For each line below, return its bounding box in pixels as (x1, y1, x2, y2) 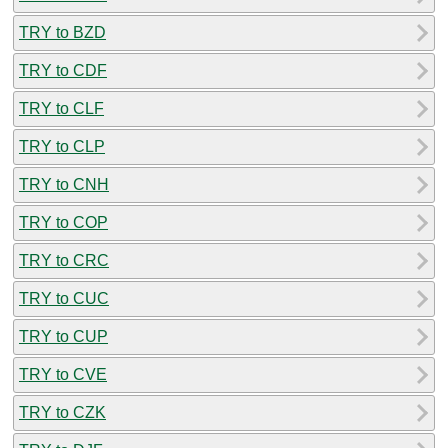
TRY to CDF (19, 61, 107, 79)
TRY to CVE (19, 365, 107, 383)
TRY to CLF (19, 99, 104, 117)
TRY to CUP (19, 327, 108, 345)
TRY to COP (19, 213, 108, 231)
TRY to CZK (19, 403, 106, 421)
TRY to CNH (19, 175, 109, 193)
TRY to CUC (19, 289, 109, 307)
